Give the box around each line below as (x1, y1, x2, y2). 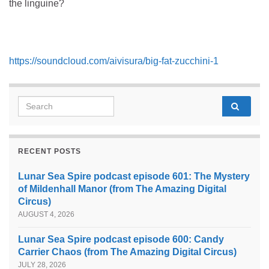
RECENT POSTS (18, 147, 81, 156)
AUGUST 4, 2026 (18, 210, 74, 219)
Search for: (17, 97, 68, 107)
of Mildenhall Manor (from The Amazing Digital (18, 183, 226, 194)
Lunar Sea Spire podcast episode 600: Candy (18, 234, 224, 244)
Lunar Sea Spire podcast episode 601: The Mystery (18, 171, 250, 181)
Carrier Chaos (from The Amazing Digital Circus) (18, 246, 237, 257)
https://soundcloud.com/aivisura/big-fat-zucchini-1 (9, 55, 219, 66)
